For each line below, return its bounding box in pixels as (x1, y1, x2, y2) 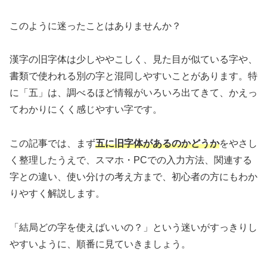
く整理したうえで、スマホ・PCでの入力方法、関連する (10, 155, 252, 166)
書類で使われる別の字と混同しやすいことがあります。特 (10, 71, 257, 82)
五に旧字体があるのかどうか (95, 138, 219, 149)
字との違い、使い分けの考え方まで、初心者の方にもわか (10, 172, 257, 182)
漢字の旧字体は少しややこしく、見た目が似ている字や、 (10, 54, 257, 65)
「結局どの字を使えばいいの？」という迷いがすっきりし (10, 222, 257, 233)
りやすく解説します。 (10, 188, 105, 199)
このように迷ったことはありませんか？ (10, 20, 181, 31)
